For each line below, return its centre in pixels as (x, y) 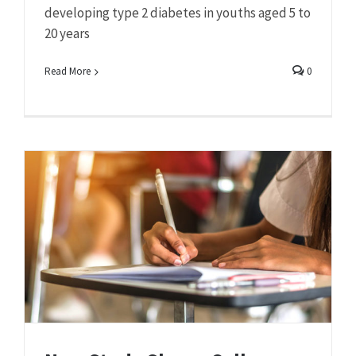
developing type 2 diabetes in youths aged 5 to (178, 13)
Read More (68, 72)
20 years (67, 34)
